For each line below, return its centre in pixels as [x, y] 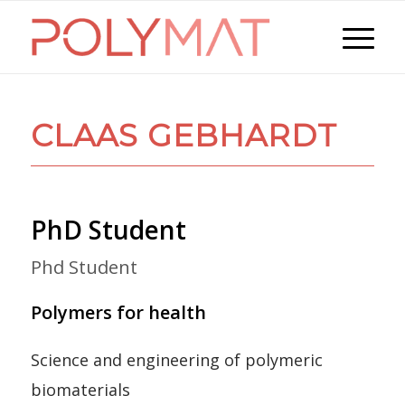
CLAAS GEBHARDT [184, 136]
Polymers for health [118, 312]
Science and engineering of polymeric [176, 359]
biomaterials [80, 389]
